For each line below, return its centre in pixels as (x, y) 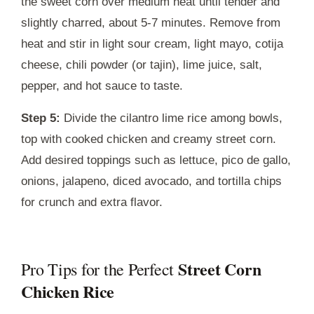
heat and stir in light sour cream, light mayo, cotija (152, 43)
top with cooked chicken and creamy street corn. (149, 139)
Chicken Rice (68, 291)
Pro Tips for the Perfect (100, 269)
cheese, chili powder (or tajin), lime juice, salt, (142, 64)
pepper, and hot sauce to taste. (102, 86)
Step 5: (41, 118)
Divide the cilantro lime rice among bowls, (171, 118)
